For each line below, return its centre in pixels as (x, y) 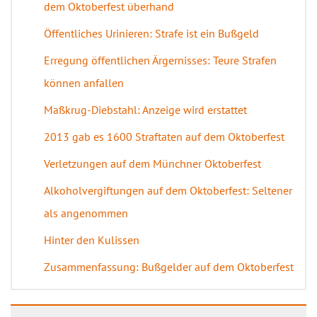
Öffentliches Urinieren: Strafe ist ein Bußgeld (151, 33)
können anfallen (84, 83)
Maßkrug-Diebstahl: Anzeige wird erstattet (145, 110)
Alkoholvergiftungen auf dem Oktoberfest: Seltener (168, 190)
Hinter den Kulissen (92, 240)
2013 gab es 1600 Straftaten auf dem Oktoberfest (164, 137)
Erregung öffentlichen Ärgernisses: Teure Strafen (160, 60)
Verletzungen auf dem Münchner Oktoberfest (152, 163)
